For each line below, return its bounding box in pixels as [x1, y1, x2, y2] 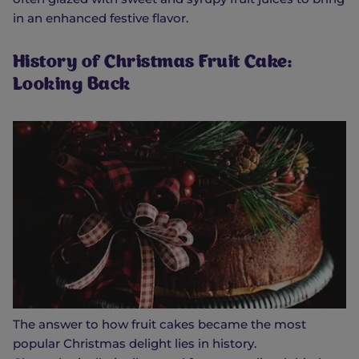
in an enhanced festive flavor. [13, 10, 188, 26]
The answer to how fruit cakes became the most [13, 316, 306, 332]
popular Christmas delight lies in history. [13, 335, 256, 351]
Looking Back [13, 77, 131, 95]
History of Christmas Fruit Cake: [13, 54, 292, 73]
